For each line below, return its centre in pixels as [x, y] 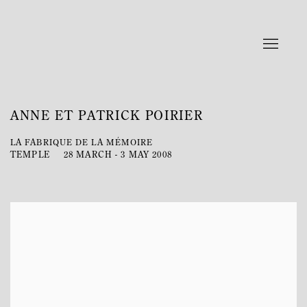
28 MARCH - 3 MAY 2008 [118, 155]
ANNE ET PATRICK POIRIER [107, 117]
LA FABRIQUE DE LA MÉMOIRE [82, 143]
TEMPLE [30, 155]
